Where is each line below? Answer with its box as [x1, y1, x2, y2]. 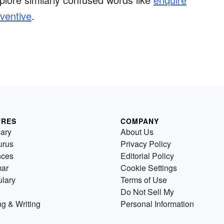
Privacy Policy [120, 138, 171, 150]
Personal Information [120, 198, 194, 210]
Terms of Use [120, 174, 167, 186]
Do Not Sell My [120, 186, 174, 198]
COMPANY [120, 116, 159, 126]
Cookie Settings [120, 162, 177, 174]
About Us [120, 126, 153, 138]
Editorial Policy [120, 150, 174, 162]
